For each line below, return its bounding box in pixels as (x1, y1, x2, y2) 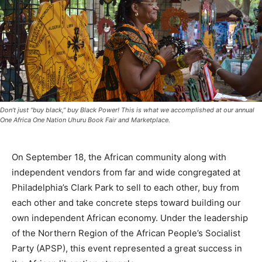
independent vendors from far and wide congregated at (12, 167, 240, 178)
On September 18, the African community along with (12, 151, 226, 163)
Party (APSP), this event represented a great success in (12, 243, 242, 254)
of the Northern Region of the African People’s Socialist (12, 227, 240, 239)
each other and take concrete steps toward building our (12, 197, 241, 209)
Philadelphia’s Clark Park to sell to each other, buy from (12, 182, 239, 194)
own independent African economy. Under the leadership (12, 212, 248, 224)
